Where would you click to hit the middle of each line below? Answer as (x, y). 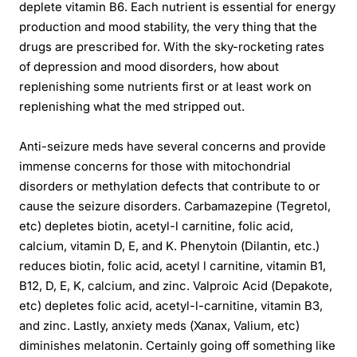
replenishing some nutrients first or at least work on (165, 86)
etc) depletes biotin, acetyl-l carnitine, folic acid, (156, 226)
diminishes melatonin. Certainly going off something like (177, 345)
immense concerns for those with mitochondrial (155, 166)
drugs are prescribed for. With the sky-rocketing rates (172, 47)
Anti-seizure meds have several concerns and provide (173, 146)
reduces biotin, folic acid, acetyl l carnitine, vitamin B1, (173, 266)
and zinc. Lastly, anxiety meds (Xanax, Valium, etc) (159, 326)
